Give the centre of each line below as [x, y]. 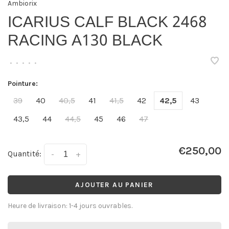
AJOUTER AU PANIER [114, 185]
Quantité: [25, 154]
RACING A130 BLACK [85, 41]
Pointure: [23, 84]
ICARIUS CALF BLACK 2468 [107, 23]
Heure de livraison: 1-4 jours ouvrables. [70, 206]
